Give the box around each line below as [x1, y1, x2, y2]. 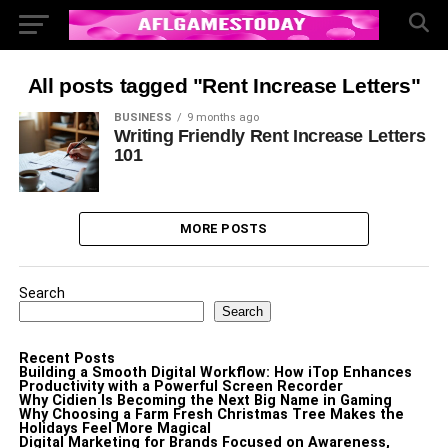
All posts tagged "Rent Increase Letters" [27, 74, 421, 97]
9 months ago [186, 111, 259, 124]
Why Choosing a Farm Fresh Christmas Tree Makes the [18, 406, 404, 423]
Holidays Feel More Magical [18, 420, 211, 437]
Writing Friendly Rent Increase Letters [113, 126, 426, 146]
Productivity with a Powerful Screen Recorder [18, 378, 343, 395]
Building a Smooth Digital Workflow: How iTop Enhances [18, 364, 412, 381]
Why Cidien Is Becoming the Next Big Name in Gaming [18, 392, 392, 409]
